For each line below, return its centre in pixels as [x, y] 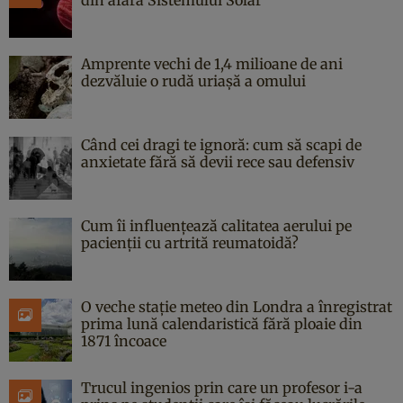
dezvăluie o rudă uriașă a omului [193, 81]
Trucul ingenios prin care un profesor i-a [222, 387]
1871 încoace [124, 340]
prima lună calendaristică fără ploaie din [222, 323]
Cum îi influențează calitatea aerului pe [216, 225]
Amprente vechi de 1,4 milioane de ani [212, 63]
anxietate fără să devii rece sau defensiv [218, 161]
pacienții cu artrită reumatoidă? [190, 242]
